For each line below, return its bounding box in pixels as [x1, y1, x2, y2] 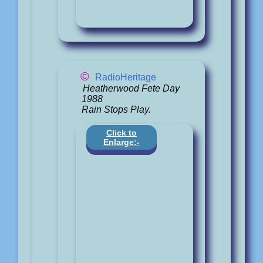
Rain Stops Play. [82, 104, 151, 114]
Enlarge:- [103, 137, 140, 147]
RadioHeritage [95, 72, 156, 82]
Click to [106, 127, 137, 137]
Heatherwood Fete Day [82, 83, 180, 93]
